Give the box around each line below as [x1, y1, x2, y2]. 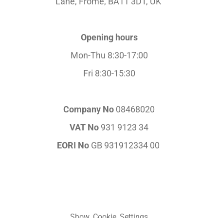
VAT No [70, 122, 99, 132]
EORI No [56, 140, 89, 150]
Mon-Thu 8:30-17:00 [70, 50, 148, 60]
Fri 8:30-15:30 [83, 68, 135, 78]
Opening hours [80, 32, 138, 42]
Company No [63, 104, 114, 114]
